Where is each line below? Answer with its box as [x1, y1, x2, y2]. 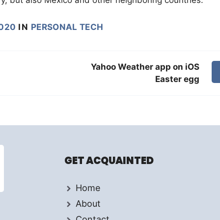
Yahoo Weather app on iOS [91, 61, 200, 72]
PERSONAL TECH [30, 22, 104, 32]
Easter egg [155, 74, 200, 84]
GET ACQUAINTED [64, 153, 154, 167]
